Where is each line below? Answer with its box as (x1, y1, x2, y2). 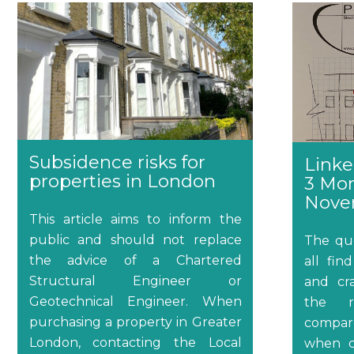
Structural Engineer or (28, 273, 242, 288)
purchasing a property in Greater (28, 314, 242, 330)
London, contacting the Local (28, 334, 242, 350)
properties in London (28, 169, 216, 192)
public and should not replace (28, 232, 242, 247)
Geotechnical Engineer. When (28, 293, 242, 309)
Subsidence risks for (28, 150, 205, 173)
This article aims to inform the (28, 211, 242, 227)
